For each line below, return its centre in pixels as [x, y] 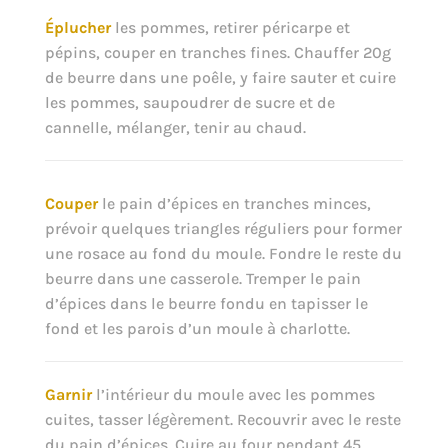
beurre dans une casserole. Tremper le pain [202, 278]
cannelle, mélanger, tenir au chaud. [175, 127]
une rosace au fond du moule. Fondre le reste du [223, 253]
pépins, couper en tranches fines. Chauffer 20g [217, 52]
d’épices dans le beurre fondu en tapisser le [206, 303]
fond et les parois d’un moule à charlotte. [197, 328]
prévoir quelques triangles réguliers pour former [223, 228]
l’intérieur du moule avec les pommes [233, 394]
